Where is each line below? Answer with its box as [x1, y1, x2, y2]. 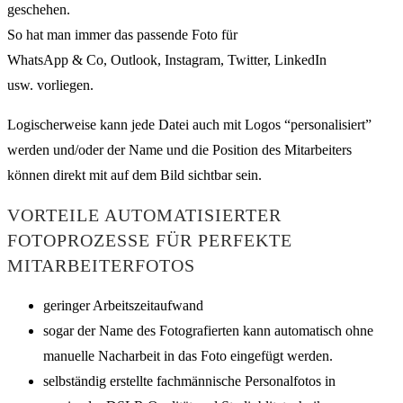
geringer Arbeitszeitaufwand [43, 297, 203, 313]
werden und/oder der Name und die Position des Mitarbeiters [7, 141, 352, 157]
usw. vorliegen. [7, 76, 94, 93]
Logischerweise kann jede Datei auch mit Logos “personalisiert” [7, 116, 372, 132]
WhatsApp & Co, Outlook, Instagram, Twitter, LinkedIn [7, 51, 327, 67]
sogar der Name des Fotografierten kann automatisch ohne [43, 322, 373, 338]
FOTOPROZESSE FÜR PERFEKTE [7, 230, 292, 251]
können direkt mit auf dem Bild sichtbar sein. [7, 166, 262, 183]
